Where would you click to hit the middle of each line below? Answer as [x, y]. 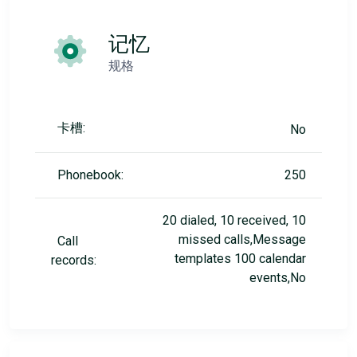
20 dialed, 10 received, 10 [234, 220]
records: [74, 260]
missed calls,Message [242, 239]
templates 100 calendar [240, 259]
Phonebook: [90, 175]
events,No [278, 278]
